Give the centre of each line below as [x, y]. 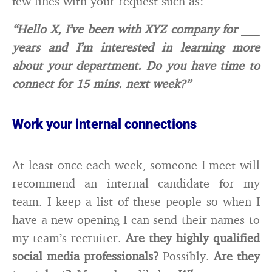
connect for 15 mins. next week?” [101, 83]
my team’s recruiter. [69, 238]
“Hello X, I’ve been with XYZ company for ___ [136, 29]
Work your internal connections [104, 124]
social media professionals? [86, 256]
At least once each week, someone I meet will [136, 165]
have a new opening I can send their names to [136, 219]
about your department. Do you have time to [136, 65]
